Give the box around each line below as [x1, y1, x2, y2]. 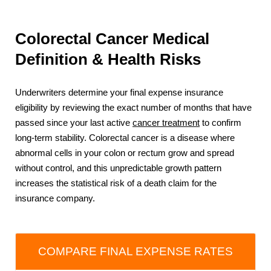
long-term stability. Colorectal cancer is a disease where [15, 132, 235, 143]
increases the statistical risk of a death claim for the [15, 178, 217, 188]
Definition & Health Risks [15, 51, 201, 68]
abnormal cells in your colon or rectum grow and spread [15, 148, 234, 158]
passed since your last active [15, 117, 132, 128]
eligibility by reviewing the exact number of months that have [15, 102, 252, 113]
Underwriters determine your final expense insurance [15, 87, 223, 97]
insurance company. [15, 193, 95, 203]
